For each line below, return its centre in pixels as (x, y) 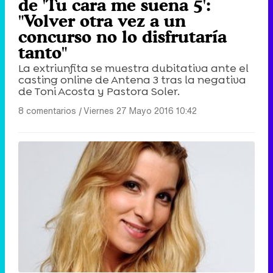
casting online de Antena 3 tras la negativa (132, 80)
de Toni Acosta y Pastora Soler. (99, 91)
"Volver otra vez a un (102, 20)
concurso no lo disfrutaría (122, 36)
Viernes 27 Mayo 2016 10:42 (140, 110)
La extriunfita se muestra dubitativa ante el (133, 68)
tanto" (43, 52)
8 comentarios (47, 110)
